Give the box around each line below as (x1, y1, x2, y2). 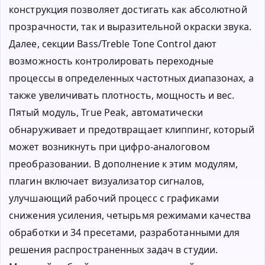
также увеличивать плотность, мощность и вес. (9, 89, 235, 102)
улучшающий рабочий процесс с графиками (9, 192, 219, 205)
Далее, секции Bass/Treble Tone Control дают (9, 37, 217, 51)
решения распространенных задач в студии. (9, 243, 218, 257)
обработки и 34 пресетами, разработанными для (9, 226, 240, 240)
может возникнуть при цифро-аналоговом (9, 140, 210, 154)
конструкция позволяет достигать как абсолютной (9, 3, 247, 17)
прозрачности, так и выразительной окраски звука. (9, 20, 251, 34)
